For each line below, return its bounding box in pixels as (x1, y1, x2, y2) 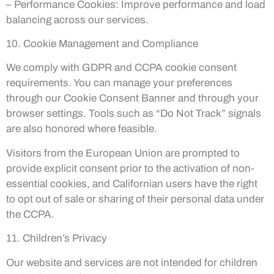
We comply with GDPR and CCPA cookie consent (6, 62, 237, 74)
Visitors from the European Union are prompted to (6, 147, 240, 159)
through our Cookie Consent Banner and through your (6, 92, 259, 105)
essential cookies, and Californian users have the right (6, 177, 257, 190)
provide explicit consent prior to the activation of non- (6, 162, 254, 174)
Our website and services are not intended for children (6, 256, 257, 268)
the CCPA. (6, 208, 54, 220)
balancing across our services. (6, 13, 149, 26)
